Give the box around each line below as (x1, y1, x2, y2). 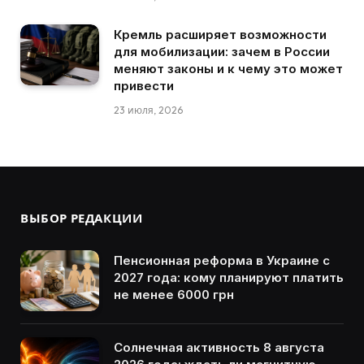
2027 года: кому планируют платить (114, 270, 344, 286)
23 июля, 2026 (114, 104, 183, 117)
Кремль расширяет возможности (114, 27, 327, 43)
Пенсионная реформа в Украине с (114, 253, 330, 269)
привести (114, 78, 174, 94)
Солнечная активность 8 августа (114, 339, 324, 355)
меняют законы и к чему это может (114, 61, 343, 77)
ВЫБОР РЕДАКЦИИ (20, 210, 143, 227)
